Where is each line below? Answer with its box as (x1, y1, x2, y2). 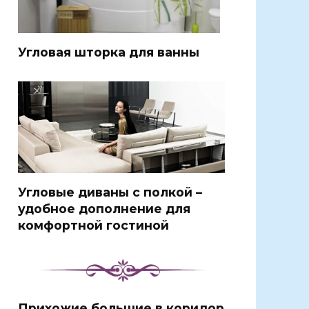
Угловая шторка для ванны (18, 44, 199, 59)
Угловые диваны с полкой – (18, 184, 202, 199)
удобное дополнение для (18, 201, 190, 216)
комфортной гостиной (18, 217, 169, 232)
